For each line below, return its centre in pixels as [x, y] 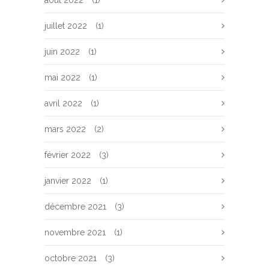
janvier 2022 [68, 181]
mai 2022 [62, 77]
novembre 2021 [75, 232]
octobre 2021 [71, 258]
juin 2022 [62, 52]
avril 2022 [63, 103]
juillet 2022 [66, 26]
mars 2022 [65, 129]
